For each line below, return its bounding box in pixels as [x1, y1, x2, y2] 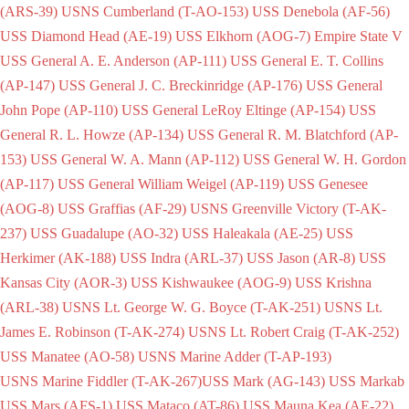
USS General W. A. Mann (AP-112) [30, 151, 239, 167]
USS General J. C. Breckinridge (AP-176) [58, 77, 302, 93]
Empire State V [314, 27, 403, 44]
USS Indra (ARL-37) [120, 249, 243, 266]
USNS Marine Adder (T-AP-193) [138, 348, 331, 364]
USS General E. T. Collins [230, 52, 383, 68]
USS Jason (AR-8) [246, 249, 355, 266]
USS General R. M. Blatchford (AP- [187, 126, 398, 142]
